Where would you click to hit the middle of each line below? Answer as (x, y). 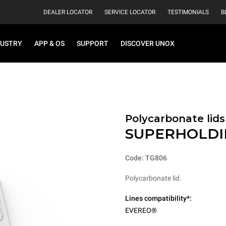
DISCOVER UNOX (148, 43)
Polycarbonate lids (175, 119)
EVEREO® (141, 210)
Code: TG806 (146, 158)
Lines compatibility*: (158, 198)
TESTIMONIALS (188, 12)
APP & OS (49, 43)
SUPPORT (93, 43)
